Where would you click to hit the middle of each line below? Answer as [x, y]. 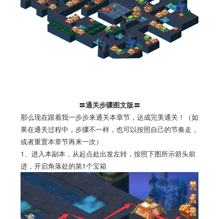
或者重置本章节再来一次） [61, 141]
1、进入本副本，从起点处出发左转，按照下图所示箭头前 [108, 153]
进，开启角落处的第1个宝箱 [63, 165]
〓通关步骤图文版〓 [109, 104]
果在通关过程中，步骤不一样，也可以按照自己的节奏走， [109, 129]
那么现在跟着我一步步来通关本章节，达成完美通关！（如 [109, 117]
